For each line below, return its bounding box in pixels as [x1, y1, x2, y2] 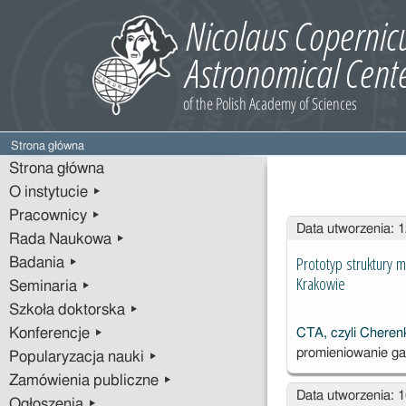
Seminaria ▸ [9, 279, 91, 294]
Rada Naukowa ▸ [9, 232, 125, 246]
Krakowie [295, 272, 345, 295]
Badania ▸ [9, 256, 78, 270]
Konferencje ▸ [9, 326, 103, 341]
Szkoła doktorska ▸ [9, 303, 139, 317]
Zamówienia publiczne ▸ [9, 373, 172, 388]
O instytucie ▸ [9, 185, 101, 199]
